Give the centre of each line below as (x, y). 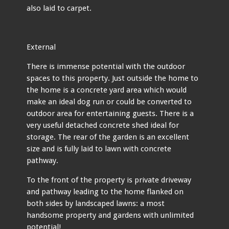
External (41, 47)
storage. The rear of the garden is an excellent (108, 137)
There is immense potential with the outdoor (106, 66)
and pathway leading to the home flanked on (105, 191)
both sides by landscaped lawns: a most (96, 203)
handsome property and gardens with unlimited (110, 215)
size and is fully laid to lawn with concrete (99, 148)
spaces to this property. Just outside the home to (113, 78)
